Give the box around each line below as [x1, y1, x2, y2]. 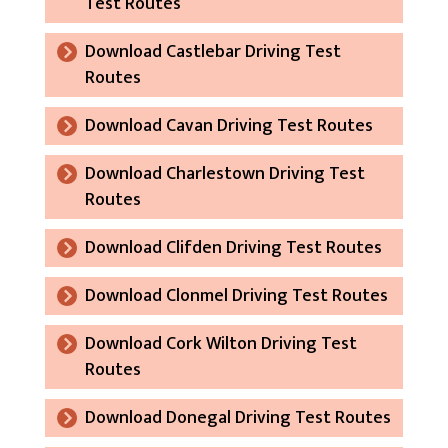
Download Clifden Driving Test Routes [84, 232, 382, 263]
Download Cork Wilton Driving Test [84, 328, 357, 359]
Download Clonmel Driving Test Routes [84, 280, 388, 311]
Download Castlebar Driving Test [84, 36, 341, 67]
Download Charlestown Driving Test [84, 158, 365, 189]
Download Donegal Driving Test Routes [84, 402, 391, 433]
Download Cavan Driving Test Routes [84, 110, 373, 141]
